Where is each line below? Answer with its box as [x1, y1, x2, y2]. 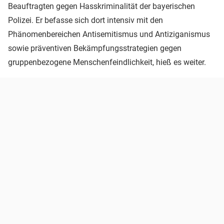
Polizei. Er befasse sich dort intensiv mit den [8, 15, 163, 25]
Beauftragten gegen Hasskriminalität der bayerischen [8, 1, 195, 11]
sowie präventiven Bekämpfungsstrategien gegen [8, 43, 181, 53]
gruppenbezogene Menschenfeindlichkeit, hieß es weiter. [8, 57, 208, 67]
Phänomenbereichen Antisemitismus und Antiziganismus [8, 29, 210, 39]
